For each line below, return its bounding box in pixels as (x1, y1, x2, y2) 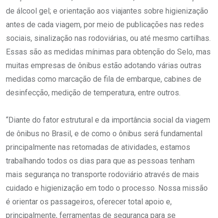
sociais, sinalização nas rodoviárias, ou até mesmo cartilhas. (6, 33, 211, 43)
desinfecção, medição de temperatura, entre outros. (6, 88, 181, 97)
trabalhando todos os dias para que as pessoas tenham (6, 156, 195, 165)
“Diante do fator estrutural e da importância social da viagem (6, 115, 210, 125)
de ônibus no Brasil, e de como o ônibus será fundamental (6, 128, 202, 138)
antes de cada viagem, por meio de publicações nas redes (6, 19, 204, 29)
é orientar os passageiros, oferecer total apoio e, (6, 197, 172, 206)
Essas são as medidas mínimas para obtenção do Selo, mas (6, 47, 211, 56)
